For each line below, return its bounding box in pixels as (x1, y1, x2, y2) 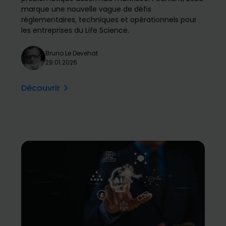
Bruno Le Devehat (45, 49, 98, 58)
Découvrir (21, 82, 61, 94)
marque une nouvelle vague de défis (21, 4, 152, 15)
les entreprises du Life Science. (21, 25, 130, 36)
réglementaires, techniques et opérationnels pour (21, 15, 197, 25)
